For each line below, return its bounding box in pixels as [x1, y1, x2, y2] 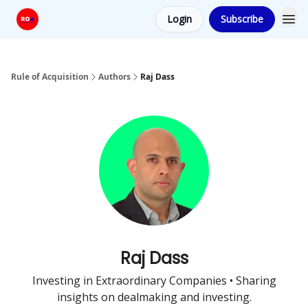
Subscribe [221, 12, 263, 25]
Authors [98, 71, 131, 82]
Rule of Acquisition [11, 71, 89, 82]
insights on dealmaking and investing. [56, 289, 252, 305]
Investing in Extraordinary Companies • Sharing [32, 273, 276, 288]
